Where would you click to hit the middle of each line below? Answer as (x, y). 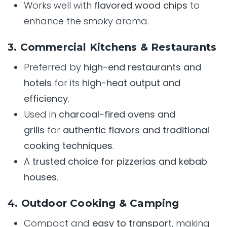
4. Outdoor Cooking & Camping (93, 203)
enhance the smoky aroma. (86, 21)
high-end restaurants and (142, 67)
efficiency (46, 99)
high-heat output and (131, 83)
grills (34, 130)
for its (67, 83)
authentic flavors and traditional (136, 130)
